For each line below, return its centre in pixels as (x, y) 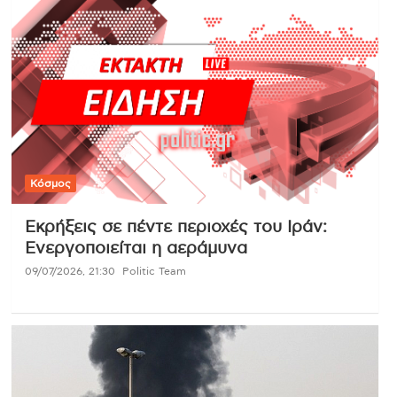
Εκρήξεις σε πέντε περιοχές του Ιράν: (175, 227)
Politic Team (154, 271)
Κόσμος (50, 183)
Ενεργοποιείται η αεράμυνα (136, 248)
